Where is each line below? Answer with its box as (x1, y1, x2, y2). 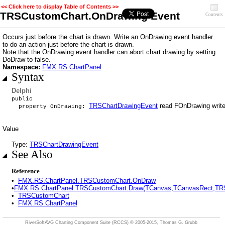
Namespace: (3, 63, 42, 71)
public (12, 96, 33, 102)
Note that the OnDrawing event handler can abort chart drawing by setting (3, 48, 215, 56)
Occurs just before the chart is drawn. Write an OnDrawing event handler (3, 33, 213, 41)
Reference (12, 167, 40, 175)
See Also (12, 148, 53, 161)
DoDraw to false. (3, 56, 51, 63)
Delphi (12, 87, 32, 94)
